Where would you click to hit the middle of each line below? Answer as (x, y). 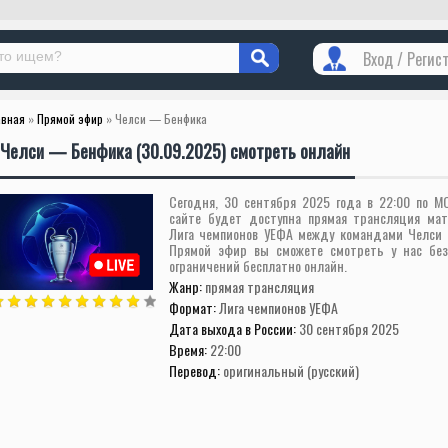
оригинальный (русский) (291, 370)
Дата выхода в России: (234, 328)
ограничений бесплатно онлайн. (258, 265)
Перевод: (196, 370)
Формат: (194, 307)
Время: (189, 349)
